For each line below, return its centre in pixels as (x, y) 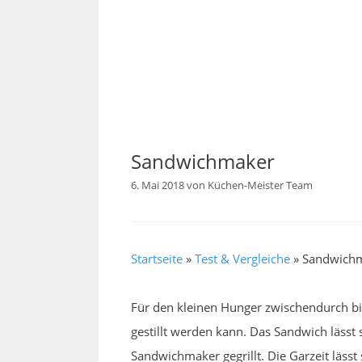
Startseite (157, 259)
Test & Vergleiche (242, 259)
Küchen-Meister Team (260, 185)
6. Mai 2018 (158, 185)
